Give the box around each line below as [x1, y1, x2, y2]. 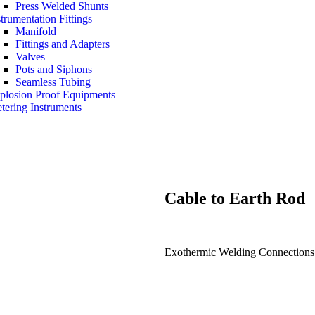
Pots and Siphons [15, 63, 92, 75]
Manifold [15, 25, 56, 37]
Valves [15, 51, 45, 63]
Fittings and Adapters [15, 38, 110, 50]
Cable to [165, 189, 229, 207]
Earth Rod [229, 189, 305, 207]
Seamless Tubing [15, 76, 91, 88]
